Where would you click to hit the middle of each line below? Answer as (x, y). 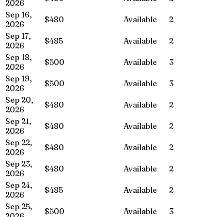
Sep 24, (19, 185)
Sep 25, (19, 206)
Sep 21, (18, 121)
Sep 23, (19, 163)
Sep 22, (19, 142)
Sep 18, (19, 57)
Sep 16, (19, 14)
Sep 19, (19, 78)
